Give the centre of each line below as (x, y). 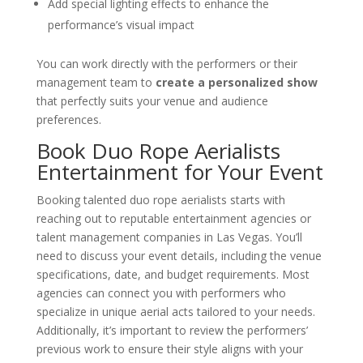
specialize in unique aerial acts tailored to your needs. (175, 311)
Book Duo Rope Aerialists (158, 150)
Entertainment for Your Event (179, 171)
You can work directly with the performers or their (167, 63)
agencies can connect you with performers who (161, 293)
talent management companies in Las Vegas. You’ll (169, 237)
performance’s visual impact (121, 24)
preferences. (68, 119)
